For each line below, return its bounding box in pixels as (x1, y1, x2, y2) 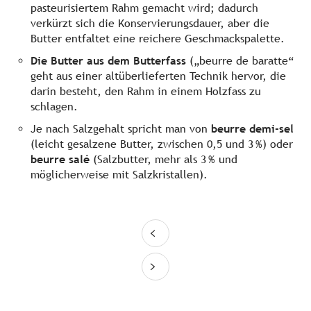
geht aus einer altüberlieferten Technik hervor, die (31, 69, 286, 83)
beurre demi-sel (211, 122, 294, 136)
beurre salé (31, 153, 90, 167)
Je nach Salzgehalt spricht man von (31, 122, 211, 136)
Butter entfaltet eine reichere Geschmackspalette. (31, 32, 285, 46)
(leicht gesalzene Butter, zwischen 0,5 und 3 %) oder (31, 137, 293, 151)
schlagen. (31, 100, 78, 114)
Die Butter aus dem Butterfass (31, 54, 186, 68)
